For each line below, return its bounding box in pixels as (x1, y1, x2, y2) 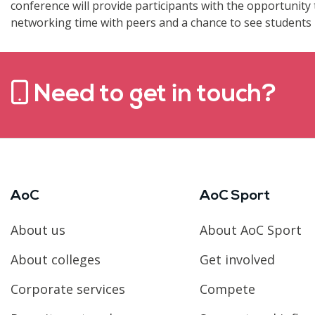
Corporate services (11, 280, 125, 297)
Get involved (199, 250, 275, 268)
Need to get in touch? (29, 83, 276, 108)
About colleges (11, 250, 101, 268)
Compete (199, 280, 255, 297)
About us (11, 221, 65, 238)
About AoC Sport (199, 221, 302, 238)
